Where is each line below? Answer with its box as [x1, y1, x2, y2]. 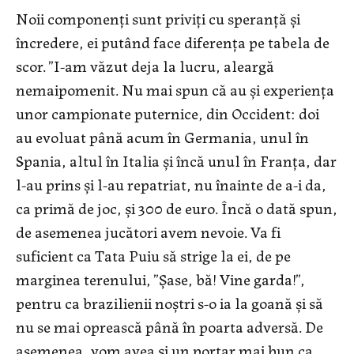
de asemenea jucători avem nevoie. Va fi [16, 220, 281, 243]
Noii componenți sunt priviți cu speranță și [16, 6, 300, 30]
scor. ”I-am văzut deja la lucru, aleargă [16, 54, 274, 77]
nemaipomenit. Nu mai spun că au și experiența [16, 77, 334, 101]
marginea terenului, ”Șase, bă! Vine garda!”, [16, 267, 305, 291]
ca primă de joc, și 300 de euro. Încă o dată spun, [16, 196, 337, 220]
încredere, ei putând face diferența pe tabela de [16, 30, 330, 54]
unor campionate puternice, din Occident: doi [16, 101, 319, 125]
